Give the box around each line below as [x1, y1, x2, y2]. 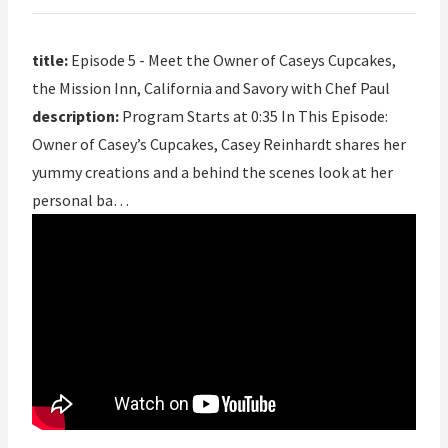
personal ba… [32, 190, 129, 211]
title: [32, 50, 68, 71]
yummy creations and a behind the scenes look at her [32, 162, 393, 183]
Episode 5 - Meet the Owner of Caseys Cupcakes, [68, 50, 396, 71]
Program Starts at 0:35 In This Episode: [119, 106, 388, 127]
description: [32, 106, 119, 127]
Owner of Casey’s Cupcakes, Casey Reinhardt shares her [32, 134, 406, 155]
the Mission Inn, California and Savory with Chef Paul [32, 78, 390, 99]
